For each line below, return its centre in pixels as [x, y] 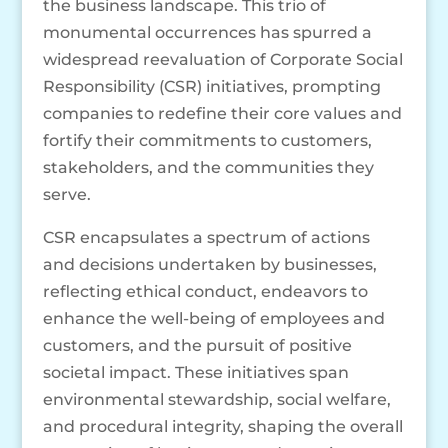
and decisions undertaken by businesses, [209, 265]
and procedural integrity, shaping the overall [222, 427]
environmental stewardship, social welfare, [216, 400]
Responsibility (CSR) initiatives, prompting [211, 87]
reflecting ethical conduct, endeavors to [205, 292]
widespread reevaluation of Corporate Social [222, 60]
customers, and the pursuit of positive [197, 346]
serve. [66, 195]
